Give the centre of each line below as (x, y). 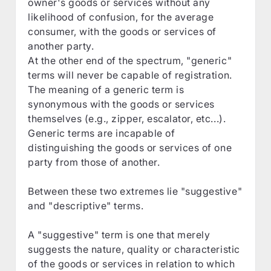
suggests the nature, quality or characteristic (134, 249)
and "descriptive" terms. (86, 205)
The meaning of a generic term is (106, 89)
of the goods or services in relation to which (132, 263)
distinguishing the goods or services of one (130, 147)
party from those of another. (94, 162)
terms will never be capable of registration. (130, 75)
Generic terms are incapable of (102, 133)
